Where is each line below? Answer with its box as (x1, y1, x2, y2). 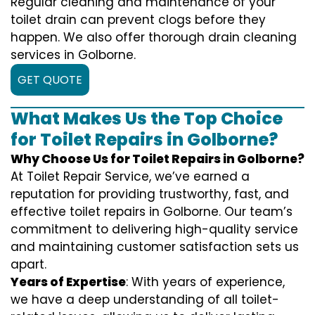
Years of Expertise (11, 273, 126, 290)
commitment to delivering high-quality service (11, 220, 298, 238)
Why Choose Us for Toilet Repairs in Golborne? (11, 150, 304, 167)
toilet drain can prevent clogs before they (11, 11, 266, 28)
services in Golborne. (11, 46, 136, 63)
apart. (11, 255, 46, 273)
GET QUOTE (18, 71, 82, 88)
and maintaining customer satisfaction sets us (11, 238, 299, 255)
